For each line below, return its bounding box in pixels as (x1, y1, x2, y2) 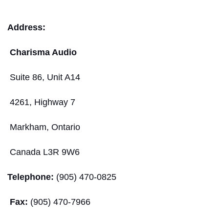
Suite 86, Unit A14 (10, 72, 80, 82)
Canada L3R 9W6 (7, 147, 80, 157)
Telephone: (7, 172, 54, 182)
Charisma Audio (10, 47, 77, 57)
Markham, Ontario (7, 122, 80, 132)
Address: (7, 22, 45, 32)
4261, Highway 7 (7, 97, 75, 107)
